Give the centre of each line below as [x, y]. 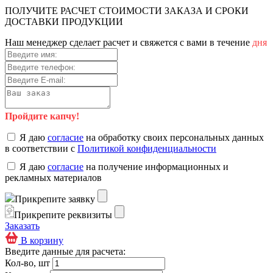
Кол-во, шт [27, 263]
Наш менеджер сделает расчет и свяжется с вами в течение [129, 42]
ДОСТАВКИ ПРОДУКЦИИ [64, 21]
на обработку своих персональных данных [174, 137]
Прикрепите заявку [55, 199]
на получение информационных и [156, 166]
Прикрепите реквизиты [63, 214]
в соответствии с [41, 148]
